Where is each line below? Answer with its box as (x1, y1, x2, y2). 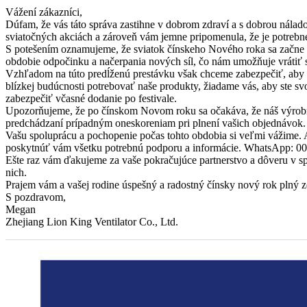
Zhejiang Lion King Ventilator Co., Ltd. (5, 215, 178, 228)
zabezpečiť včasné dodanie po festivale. (5, 92, 177, 104)
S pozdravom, (5, 191, 66, 203)
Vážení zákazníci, (5, 5, 82, 18)
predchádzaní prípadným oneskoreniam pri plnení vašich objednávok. (5, 116, 306, 129)
